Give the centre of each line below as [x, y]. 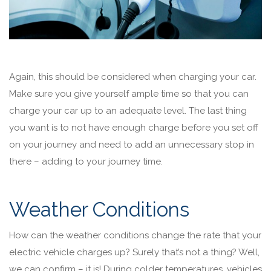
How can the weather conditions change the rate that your [135, 235]
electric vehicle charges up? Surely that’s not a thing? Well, [134, 252]
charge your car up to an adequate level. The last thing [128, 110]
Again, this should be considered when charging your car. [133, 77]
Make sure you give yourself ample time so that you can [129, 93]
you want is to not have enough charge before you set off [134, 127]
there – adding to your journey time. [87, 161]
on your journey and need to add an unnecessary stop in [132, 144]
